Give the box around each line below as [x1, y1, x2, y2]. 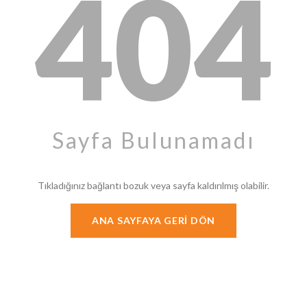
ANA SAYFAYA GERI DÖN [92, 214, 215, 226]
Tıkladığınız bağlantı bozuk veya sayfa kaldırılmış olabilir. [38, 180, 269, 191]
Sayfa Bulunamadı [51, 127, 256, 153]
